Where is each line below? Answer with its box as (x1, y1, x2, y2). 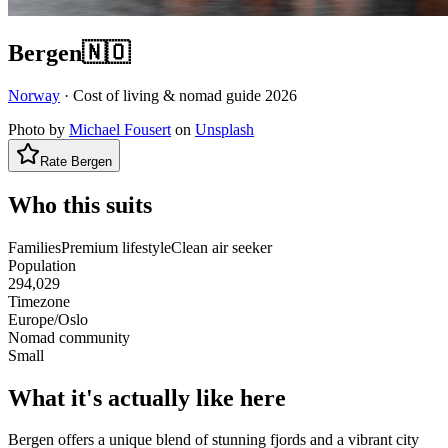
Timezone (8, 292, 70, 310)
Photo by (8, 120, 65, 138)
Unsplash (195, 120, 254, 138)
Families (8, 238, 61, 256)
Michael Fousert (69, 120, 171, 138)
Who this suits (8, 191, 152, 218)
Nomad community (8, 328, 130, 346)
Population (8, 256, 76, 274)
